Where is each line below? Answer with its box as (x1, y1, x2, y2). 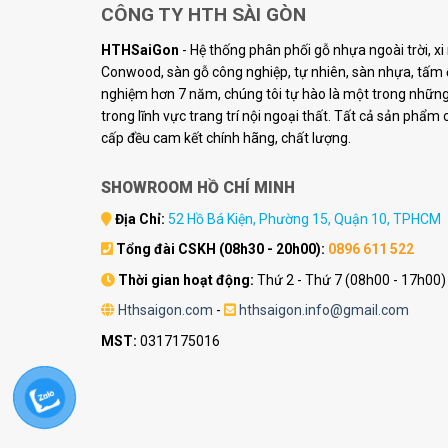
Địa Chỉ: (114, 211, 165, 228)
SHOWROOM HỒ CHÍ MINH (100, 178, 295, 198)
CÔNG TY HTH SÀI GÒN (100, 3, 306, 27)
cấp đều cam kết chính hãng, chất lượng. (100, 130, 351, 147)
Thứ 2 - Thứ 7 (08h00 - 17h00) (253, 271, 446, 288)
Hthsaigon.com (117, 302, 213, 319)
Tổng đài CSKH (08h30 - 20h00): (115, 241, 325, 258)
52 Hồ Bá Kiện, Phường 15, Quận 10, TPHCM (167, 211, 441, 228)
